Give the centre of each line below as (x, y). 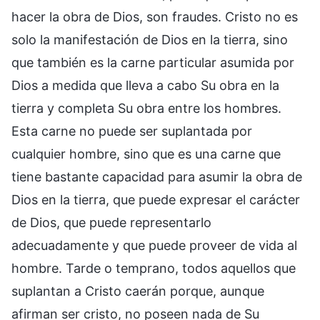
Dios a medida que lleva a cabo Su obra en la (145, 85)
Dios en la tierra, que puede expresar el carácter (156, 199)
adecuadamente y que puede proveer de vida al (154, 245)
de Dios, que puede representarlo (111, 222)
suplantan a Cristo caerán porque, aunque (138, 291)
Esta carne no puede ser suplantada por (132, 131)
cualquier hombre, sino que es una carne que (146, 154)
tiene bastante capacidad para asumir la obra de (157, 176)
